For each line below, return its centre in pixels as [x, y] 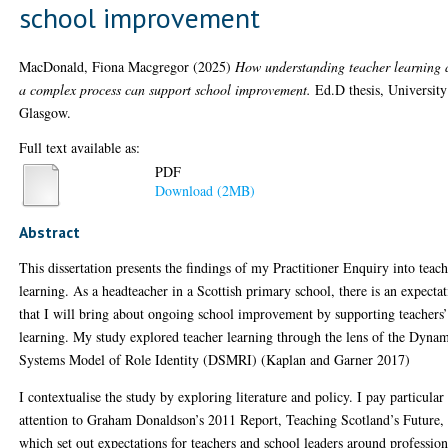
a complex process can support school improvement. [165, 89]
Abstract [50, 232]
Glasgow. [45, 112]
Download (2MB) [205, 191]
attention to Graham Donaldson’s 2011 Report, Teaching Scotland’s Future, [232, 419]
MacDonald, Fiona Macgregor [104, 66]
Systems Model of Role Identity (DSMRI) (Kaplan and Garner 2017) [215, 359]
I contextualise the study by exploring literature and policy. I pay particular [232, 396]
